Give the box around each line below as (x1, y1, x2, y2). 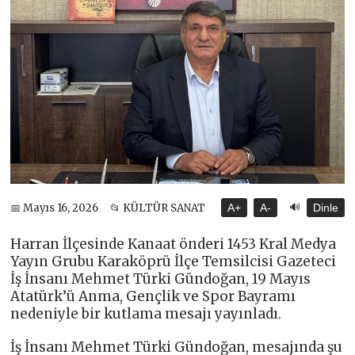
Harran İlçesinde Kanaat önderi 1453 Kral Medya (10, 235, 337, 254)
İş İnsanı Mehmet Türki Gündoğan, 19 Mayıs (10, 270, 311, 288)
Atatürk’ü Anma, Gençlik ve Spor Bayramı (10, 288, 296, 306)
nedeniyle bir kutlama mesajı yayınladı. (10, 305, 282, 323)
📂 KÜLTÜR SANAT (110, 200, 206, 215)
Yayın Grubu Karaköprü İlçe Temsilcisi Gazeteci (10, 253, 337, 271)
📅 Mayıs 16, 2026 (10, 200, 99, 215)
